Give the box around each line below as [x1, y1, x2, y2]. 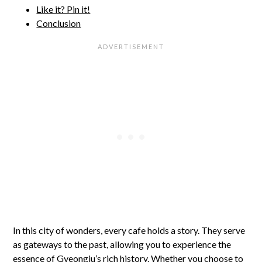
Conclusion [36, 18, 81, 29]
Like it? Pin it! [36, 4, 91, 15]
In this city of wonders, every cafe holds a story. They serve [13, 225, 246, 236]
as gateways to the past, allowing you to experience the [13, 239, 232, 250]
